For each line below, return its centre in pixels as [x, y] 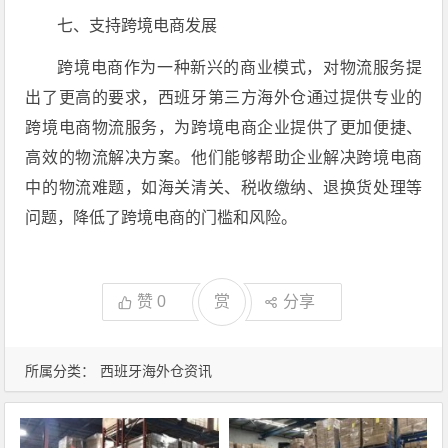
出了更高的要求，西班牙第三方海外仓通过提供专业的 [224, 97]
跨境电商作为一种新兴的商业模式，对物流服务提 [240, 67]
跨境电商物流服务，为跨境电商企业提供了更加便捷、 [224, 127]
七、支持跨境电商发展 [137, 25]
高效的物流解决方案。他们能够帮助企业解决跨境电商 [224, 157]
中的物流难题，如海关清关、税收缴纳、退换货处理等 [224, 187]
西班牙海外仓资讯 [156, 371]
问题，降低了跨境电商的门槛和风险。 [161, 217]
